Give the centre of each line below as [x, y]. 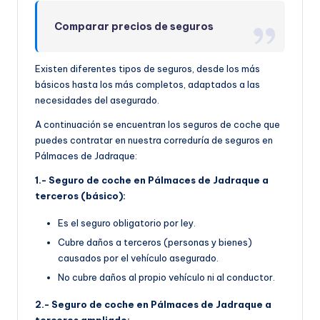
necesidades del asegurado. [97, 100]
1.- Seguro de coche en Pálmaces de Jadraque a [152, 180]
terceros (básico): [80, 196]
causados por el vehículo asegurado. [138, 258]
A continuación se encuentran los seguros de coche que [157, 125]
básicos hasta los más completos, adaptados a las [147, 85]
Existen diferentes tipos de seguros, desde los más [147, 69]
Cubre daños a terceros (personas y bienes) [155, 242]
